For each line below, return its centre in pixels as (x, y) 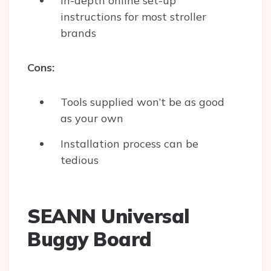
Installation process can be (129, 144)
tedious (81, 160)
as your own (92, 119)
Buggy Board (90, 239)
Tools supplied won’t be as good (142, 102)
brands (80, 33)
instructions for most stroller (133, 17)
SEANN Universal (109, 216)
